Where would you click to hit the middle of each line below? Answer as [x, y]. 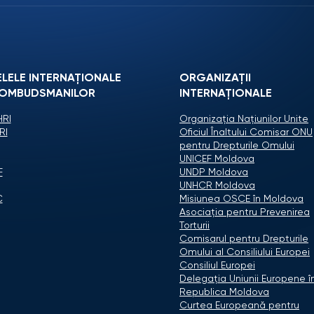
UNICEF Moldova [217, 159]
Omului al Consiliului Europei [245, 252]
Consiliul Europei [217, 266]
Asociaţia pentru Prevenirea [245, 212]
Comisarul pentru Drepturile [244, 239]
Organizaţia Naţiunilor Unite [244, 119]
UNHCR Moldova [217, 186]
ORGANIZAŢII [215, 78]
